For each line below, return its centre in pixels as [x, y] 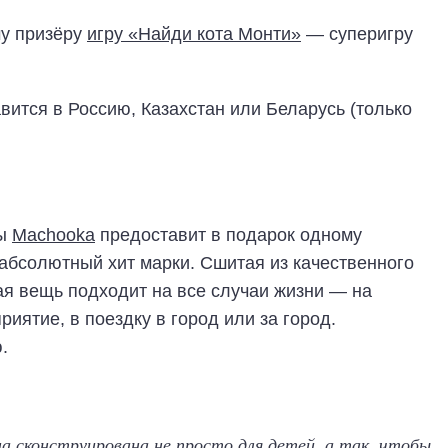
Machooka [53, 234]
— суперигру [357, 33]
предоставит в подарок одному [228, 234]
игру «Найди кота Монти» [194, 33]
